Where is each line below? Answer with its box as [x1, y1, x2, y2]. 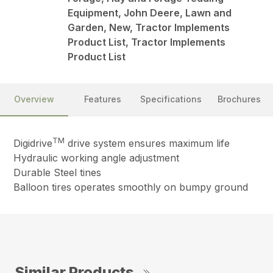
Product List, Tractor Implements [68, 36, 226, 49]
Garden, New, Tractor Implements [68, 21, 230, 34]
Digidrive [13, 137, 53, 150]
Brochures [217, 94, 261, 105]
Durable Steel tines [13, 166, 102, 179]
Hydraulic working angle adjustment [13, 152, 180, 165]
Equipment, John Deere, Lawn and [68, 7, 232, 19]
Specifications [140, 94, 202, 105]
